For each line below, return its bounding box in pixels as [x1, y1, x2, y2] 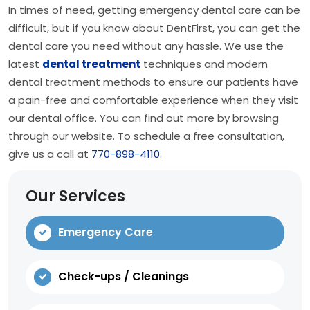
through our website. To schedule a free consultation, [8, 128, 284, 143]
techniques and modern [140, 56, 268, 71]
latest [8, 56, 42, 71]
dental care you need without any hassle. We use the [8, 38, 284, 53]
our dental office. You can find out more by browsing [8, 110, 279, 125]
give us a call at [8, 146, 91, 161]
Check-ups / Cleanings [58, 268, 189, 285]
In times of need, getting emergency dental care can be [8, 2, 300, 17]
